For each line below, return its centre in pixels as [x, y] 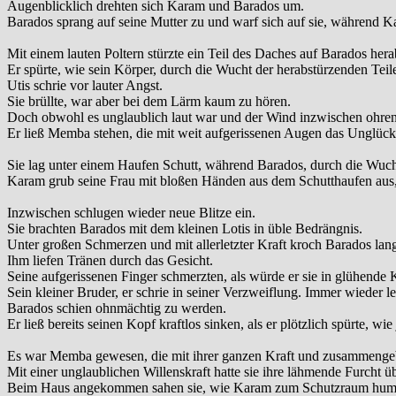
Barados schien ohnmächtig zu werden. [117, 308]
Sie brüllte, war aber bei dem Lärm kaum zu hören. [149, 102]
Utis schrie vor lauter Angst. [85, 86]
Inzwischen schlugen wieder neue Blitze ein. [131, 213]
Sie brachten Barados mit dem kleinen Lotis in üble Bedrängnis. [185, 229]
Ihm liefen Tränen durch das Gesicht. [110, 261]
